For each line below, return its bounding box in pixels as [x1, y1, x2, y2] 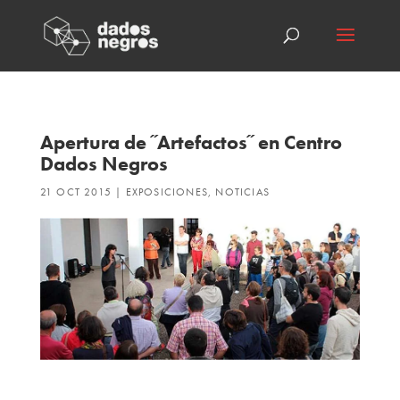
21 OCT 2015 [39, 185, 112, 199]
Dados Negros [39, 151, 168, 177]
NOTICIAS [215, 185, 271, 199]
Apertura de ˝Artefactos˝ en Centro [39, 129, 342, 155]
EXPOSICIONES [125, 185, 209, 199]
